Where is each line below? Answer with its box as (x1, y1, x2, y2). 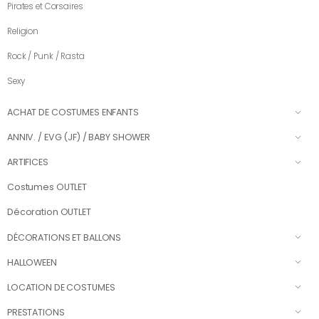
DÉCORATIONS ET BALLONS (7, 231, 122, 244)
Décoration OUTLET (7, 206, 91, 219)
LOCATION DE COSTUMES (7, 281, 115, 293)
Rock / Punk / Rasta (7, 50, 85, 62)
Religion (7, 25, 39, 37)
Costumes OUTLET (7, 181, 88, 194)
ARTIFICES (7, 156, 48, 169)
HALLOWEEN (7, 256, 57, 268)
